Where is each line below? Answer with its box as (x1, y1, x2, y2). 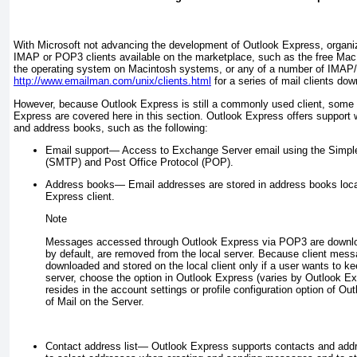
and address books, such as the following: (14, 121, 208, 134)
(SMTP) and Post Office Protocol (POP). (45, 155, 233, 168)
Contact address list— (45, 340, 148, 353)
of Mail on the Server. (45, 295, 144, 308)
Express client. (45, 190, 115, 203)
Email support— (45, 143, 120, 156)
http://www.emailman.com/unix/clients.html (14, 75, 211, 88)
